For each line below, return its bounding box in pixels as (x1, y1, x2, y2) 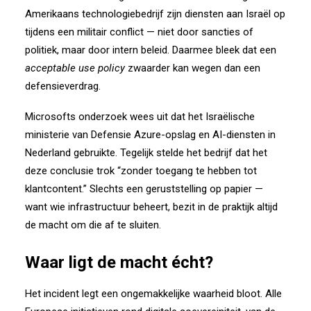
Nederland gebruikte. (25, 146, 117, 159)
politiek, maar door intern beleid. (25, 44, 169, 56)
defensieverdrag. (25, 80, 101, 92)
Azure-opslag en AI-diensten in (134, 128, 276, 141)
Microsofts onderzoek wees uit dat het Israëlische (25, 110, 255, 123)
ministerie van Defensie (25, 128, 131, 141)
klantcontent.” (25, 183, 90, 195)
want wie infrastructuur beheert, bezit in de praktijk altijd (25, 201, 278, 213)
